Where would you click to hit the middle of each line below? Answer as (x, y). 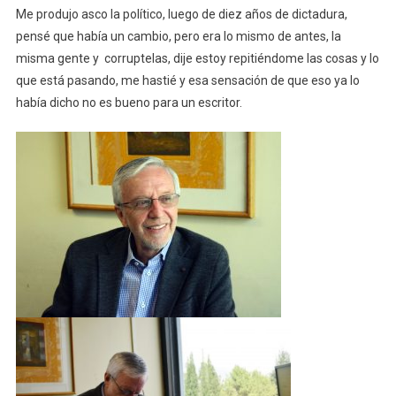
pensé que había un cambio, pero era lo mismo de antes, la (178, 36)
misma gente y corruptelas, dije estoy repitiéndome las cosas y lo (197, 58)
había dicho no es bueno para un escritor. (129, 102)
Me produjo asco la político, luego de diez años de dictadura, (181, 14)
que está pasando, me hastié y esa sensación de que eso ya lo (187, 80)
